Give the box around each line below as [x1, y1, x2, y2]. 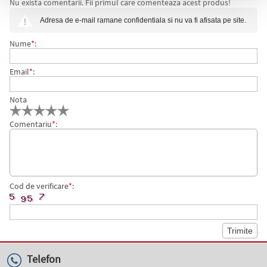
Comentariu [9, 119, 52, 129]
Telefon [27, 252, 61, 266]
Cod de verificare [9, 181, 69, 191]
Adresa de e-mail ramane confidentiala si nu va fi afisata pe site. [39, 16, 246, 24]
